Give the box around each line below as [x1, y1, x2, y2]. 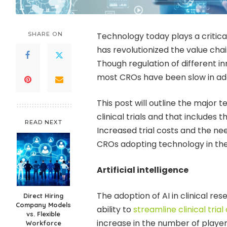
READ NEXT [24, 118, 62, 126]
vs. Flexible [26, 209, 61, 218]
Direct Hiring [23, 191, 64, 200]
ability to [96, 203, 133, 215]
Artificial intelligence [96, 164, 188, 176]
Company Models [16, 200, 71, 209]
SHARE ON [27, 30, 63, 37]
